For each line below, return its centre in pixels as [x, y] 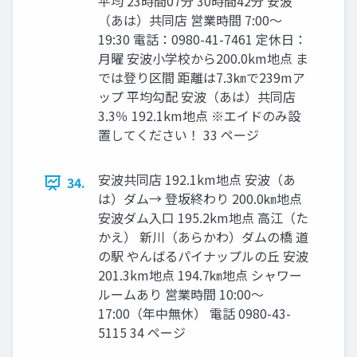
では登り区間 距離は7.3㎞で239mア [202, 78]
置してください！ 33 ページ [178, 135]
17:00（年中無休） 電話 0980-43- [194, 314]
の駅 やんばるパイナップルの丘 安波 [203, 256]
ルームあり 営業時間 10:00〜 [181, 294]
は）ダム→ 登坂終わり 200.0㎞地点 [200, 199]
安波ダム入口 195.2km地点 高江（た [203, 218]
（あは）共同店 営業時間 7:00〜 [190, 20]
